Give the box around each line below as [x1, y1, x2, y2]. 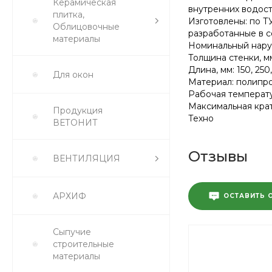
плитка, [53, 9, 84, 20]
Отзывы [188, 147, 248, 165]
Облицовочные [53, 21, 120, 32]
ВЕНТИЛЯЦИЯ [53, 153, 120, 164]
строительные [53, 239, 114, 250]
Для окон [53, 69, 93, 80]
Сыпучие [53, 226, 91, 237]
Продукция [53, 105, 103, 116]
